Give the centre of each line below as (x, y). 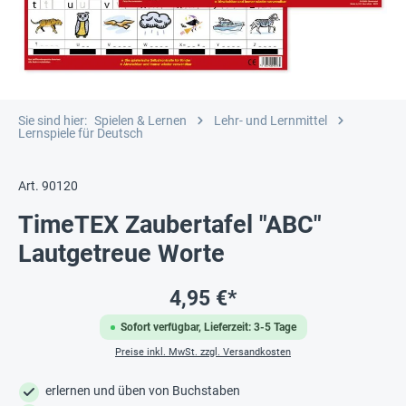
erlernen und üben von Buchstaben (143, 391)
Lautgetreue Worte (121, 254)
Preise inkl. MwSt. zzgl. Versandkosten (203, 352)
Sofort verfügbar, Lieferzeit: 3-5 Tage (208, 327)
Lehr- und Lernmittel (271, 120)
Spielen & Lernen (140, 120)
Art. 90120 (48, 186)
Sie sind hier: (53, 120)
